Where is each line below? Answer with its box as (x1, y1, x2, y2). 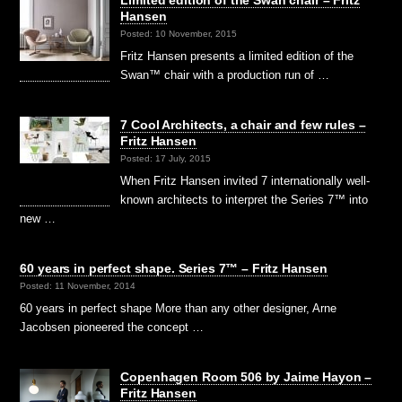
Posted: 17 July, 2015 (120, 153, 212, 163)
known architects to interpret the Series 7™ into (120, 192, 369, 206)
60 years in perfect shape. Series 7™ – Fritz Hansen (20, 260, 328, 275)
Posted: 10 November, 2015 (120, 28, 238, 39)
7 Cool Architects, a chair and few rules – (120, 117, 366, 132)
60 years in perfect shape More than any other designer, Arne (20, 301, 337, 315)
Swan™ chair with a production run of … (120, 67, 330, 82)
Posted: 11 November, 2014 (20, 280, 136, 291)
